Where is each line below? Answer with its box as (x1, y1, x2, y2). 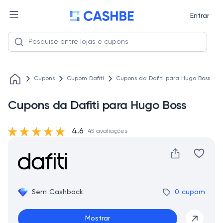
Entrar (190, 12, 209, 19)
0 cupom (175, 189, 205, 196)
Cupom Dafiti (67, 76, 104, 82)
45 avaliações (88, 128, 127, 134)
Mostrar (85, 215, 110, 222)
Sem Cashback (32, 189, 83, 196)
